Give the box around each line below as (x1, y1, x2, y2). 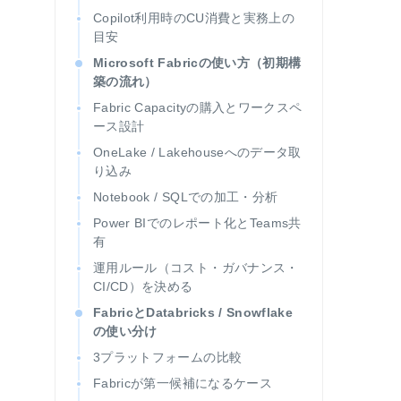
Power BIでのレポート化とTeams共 (93, 216, 302, 230)
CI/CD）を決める (93, 279, 193, 294)
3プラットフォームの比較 (93, 350, 243, 364)
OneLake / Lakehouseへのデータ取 (93, 145, 302, 159)
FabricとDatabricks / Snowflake (93, 305, 294, 320)
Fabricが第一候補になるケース (93, 376, 272, 390)
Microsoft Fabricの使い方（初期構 (93, 55, 302, 70)
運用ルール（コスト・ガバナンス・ (93, 260, 299, 275)
